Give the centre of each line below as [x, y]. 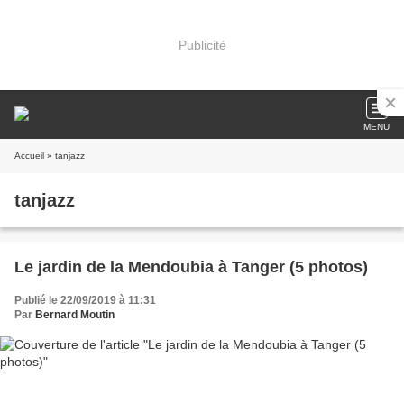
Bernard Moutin [75, 315]
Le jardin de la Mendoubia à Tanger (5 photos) [191, 267]
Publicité [202, 45]
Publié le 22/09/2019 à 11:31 [85, 300]
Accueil [29, 156]
